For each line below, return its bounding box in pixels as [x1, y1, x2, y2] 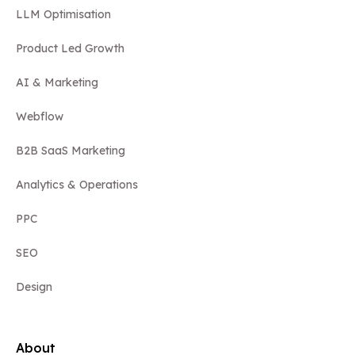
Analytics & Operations [16, 177, 138, 193]
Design [16, 280, 52, 295]
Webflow [16, 109, 63, 124]
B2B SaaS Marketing [16, 143, 125, 158]
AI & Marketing [16, 75, 98, 90]
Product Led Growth [16, 41, 124, 56]
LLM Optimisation [16, 7, 111, 22]
